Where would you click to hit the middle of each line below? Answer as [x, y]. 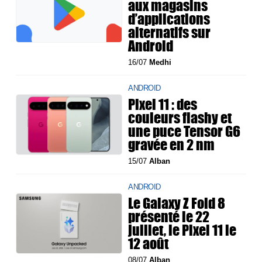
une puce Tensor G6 [185, 131]
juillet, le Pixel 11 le [182, 230]
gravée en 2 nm [172, 144]
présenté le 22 [169, 216]
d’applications [169, 18]
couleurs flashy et [180, 117]
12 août [149, 243]
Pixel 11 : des [163, 104]
